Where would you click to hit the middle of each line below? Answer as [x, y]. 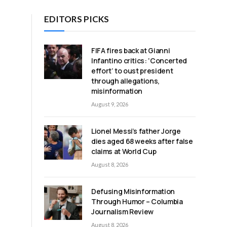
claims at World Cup [124, 151]
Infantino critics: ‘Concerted [139, 60]
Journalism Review [123, 211]
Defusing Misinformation [133, 191]
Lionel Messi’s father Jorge [136, 131]
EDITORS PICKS [77, 19]
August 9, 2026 [110, 104]
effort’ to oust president [132, 70]
